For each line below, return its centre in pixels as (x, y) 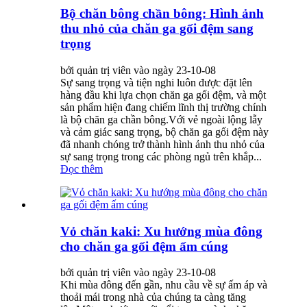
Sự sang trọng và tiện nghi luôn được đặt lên (156, 82)
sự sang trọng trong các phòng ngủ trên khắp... (161, 156)
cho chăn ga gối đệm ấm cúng (144, 246)
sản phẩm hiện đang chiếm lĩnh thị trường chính (163, 107)
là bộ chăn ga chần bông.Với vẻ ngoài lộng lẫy (161, 119)
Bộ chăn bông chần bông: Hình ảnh (162, 14)
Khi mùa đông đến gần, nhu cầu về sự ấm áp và (164, 285)
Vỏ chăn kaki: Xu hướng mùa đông (161, 231)
